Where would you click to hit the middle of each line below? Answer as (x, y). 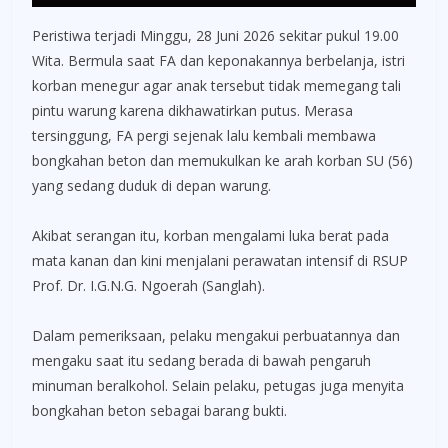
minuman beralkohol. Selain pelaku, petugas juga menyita (218, 385)
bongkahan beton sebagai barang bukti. (159, 410)
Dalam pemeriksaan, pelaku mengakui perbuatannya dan (216, 335)
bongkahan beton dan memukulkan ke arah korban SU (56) (222, 160)
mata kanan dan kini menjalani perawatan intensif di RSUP (220, 260)
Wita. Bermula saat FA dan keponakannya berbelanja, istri (218, 60)
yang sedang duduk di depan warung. (151, 185)
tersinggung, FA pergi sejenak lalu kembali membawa (204, 135)
